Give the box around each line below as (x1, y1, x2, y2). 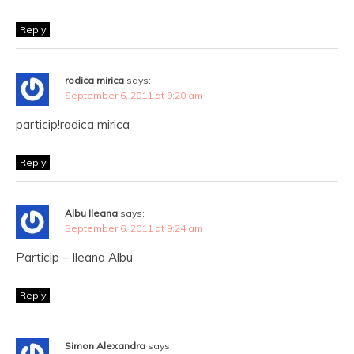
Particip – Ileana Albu (16, 250, 133, 265)
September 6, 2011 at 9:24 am (65, 222, 203, 234)
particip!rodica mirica (16, 117, 130, 132)
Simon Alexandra (65, 340, 145, 352)
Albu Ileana (65, 207, 118, 219)
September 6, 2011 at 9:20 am (65, 89, 203, 101)
